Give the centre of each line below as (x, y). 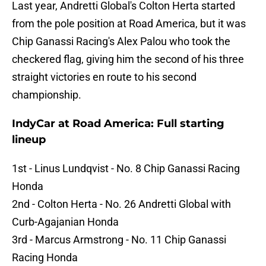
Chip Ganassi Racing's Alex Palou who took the (121, 42)
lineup (29, 140)
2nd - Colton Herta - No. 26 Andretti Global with (121, 204)
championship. (47, 95)
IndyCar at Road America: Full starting (118, 124)
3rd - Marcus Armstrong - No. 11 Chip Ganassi (119, 240)
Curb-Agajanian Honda (65, 222)
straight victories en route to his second (104, 77)
